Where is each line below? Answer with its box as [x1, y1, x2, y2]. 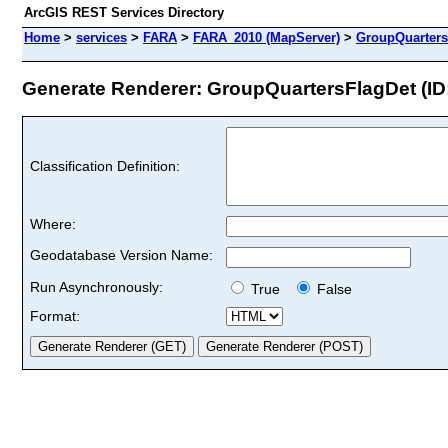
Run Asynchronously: [30, 278, 163, 295]
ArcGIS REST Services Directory [24, 5, 224, 20]
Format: [30, 307, 80, 324]
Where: [30, 215, 76, 232]
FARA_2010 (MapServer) [193, 30, 340, 45]
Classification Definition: [30, 157, 180, 174]
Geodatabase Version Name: [30, 246, 213, 263]
